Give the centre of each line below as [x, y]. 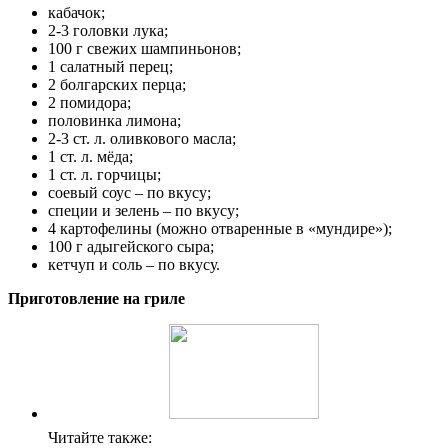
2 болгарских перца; [117, 85]
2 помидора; [89, 103]
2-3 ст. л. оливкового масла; [142, 139]
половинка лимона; [114, 121]
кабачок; [76, 13]
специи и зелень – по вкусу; [143, 211]
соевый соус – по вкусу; [129, 193]
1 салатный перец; [110, 67]
